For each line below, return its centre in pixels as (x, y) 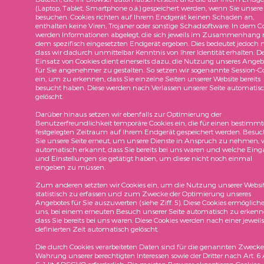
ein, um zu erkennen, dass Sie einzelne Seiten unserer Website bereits (148, 78)
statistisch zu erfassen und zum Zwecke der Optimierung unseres (143, 193)
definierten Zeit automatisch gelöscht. (97, 229)
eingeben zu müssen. (70, 167)
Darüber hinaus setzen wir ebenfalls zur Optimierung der (128, 114)
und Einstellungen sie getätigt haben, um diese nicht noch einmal (144, 158)
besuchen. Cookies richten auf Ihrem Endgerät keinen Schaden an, (145, 16)
